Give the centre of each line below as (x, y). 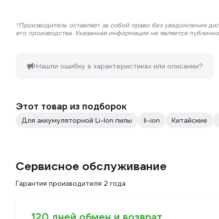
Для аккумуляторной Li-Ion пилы (77, 120)
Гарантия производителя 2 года (71, 183)
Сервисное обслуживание (91, 166)
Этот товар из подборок (71, 106)
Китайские (189, 120)
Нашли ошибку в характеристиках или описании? (120, 66)
